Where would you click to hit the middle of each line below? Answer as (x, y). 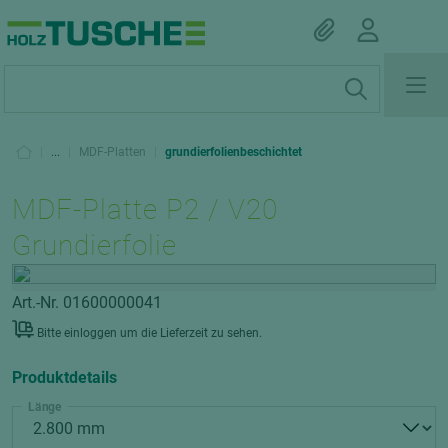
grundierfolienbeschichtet (233, 152)
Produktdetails (64, 377)
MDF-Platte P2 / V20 (145, 209)
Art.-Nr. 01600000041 (87, 302)
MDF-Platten (112, 152)
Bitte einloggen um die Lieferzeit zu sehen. (149, 333)
